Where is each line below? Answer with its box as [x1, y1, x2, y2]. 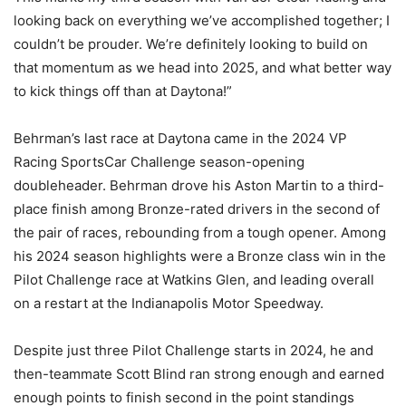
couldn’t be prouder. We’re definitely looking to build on [14, 35, 368, 53]
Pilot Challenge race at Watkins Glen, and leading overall [14, 271, 374, 289]
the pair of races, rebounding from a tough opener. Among [14, 224, 386, 242]
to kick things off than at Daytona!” [14, 82, 232, 101]
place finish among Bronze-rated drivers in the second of [14, 200, 380, 218]
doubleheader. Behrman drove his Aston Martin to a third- [14, 177, 384, 195]
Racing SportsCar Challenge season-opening [14, 153, 304, 171]
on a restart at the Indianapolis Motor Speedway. [14, 295, 324, 313]
